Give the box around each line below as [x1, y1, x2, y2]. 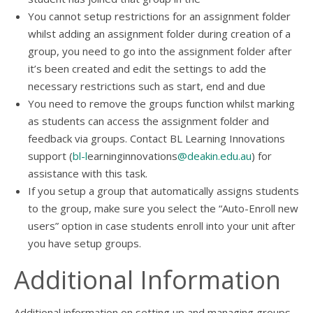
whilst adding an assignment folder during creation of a [28, 27, 291, 41]
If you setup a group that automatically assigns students [28, 184, 299, 198]
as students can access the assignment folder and [28, 114, 269, 128]
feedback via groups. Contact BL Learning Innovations [28, 131, 285, 145]
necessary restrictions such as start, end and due [28, 79, 265, 93]
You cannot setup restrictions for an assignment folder [28, 9, 291, 23]
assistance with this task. [28, 166, 147, 180]
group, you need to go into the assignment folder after [28, 44, 292, 58]
